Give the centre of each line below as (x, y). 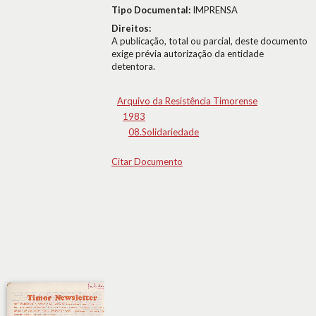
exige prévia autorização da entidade (188, 54)
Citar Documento (147, 162)
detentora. (133, 66)
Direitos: (131, 28)
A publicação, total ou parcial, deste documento (209, 41)
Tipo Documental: (152, 10)
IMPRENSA (215, 10)
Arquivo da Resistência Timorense (187, 101)
